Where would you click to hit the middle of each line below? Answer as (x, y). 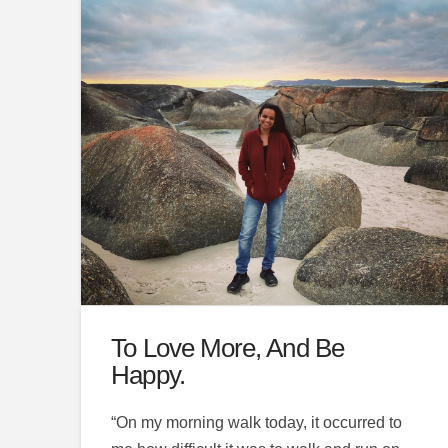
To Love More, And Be (227, 348)
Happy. (148, 375)
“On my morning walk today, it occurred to (257, 423)
